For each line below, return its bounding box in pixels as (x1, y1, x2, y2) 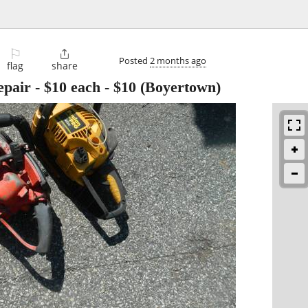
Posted (119, 54, 150, 67)
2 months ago (150, 54, 206, 67)
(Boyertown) (136, 78, 221, 96)
